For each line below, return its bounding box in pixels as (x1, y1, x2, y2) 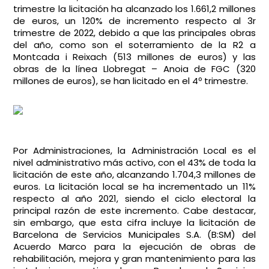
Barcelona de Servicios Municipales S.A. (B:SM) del (13, 228, 256, 241)
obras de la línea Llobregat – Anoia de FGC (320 (13, 62, 256, 75)
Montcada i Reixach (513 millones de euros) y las (13, 50, 256, 63)
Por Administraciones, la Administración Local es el (13, 144, 256, 157)
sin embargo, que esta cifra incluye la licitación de (13, 216, 256, 229)
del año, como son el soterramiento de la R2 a (13, 38, 256, 51)
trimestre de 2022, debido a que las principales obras (13, 26, 256, 39)
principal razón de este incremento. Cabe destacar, (13, 204, 256, 217)
